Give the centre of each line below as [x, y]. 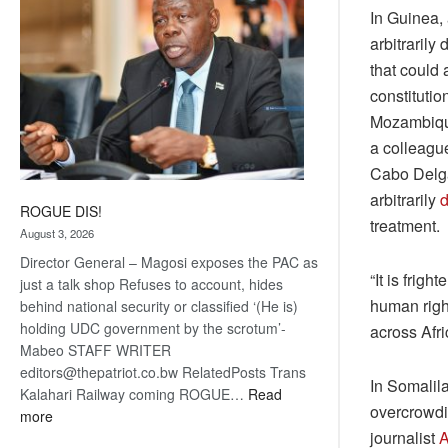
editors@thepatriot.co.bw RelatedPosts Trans [163, 372]
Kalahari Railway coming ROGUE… [134, 394]
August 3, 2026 [57, 233]
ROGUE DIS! [61, 211]
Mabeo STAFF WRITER [95, 350]
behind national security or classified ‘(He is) [159, 306]
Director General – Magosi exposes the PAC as [169, 262]
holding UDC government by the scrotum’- [153, 328]
